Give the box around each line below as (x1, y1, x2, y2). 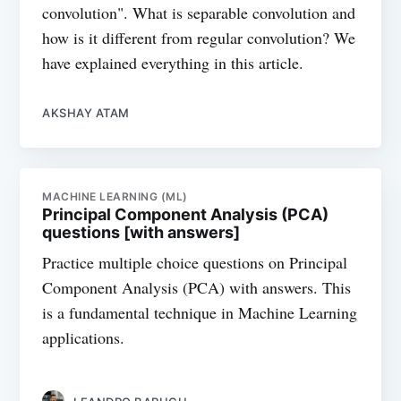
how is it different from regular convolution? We (42, 27, 356, 49)
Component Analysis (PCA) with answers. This (42, 276, 352, 298)
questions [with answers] (42, 222, 241, 242)
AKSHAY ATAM (42, 106, 130, 121)
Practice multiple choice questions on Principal (42, 251, 348, 273)
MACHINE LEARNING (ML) (42, 189, 188, 203)
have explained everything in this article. (42, 52, 304, 74)
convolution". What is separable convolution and (42, 2, 356, 24)
